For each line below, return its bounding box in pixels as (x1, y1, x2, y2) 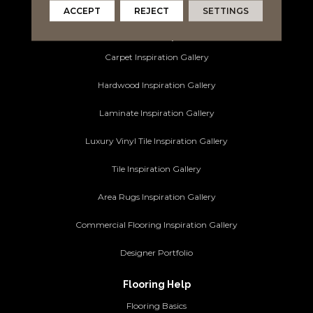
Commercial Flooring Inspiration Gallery (75, 219, 238, 231)
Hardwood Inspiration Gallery (97, 80, 216, 91)
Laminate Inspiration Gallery (99, 108, 214, 119)
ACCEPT (64, 5, 101, 15)
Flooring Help (122, 279, 191, 291)
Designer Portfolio (120, 247, 193, 259)
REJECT (134, 5, 170, 15)
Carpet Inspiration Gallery (104, 52, 209, 63)
